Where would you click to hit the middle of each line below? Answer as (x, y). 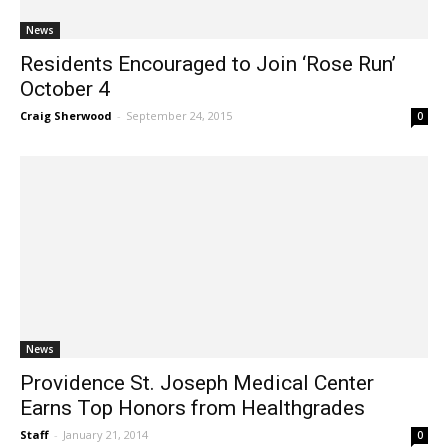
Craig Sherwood (66, 116)
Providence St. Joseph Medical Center (197, 382)
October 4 (65, 89)
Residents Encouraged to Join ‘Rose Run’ (208, 64)
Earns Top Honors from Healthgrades (192, 407)
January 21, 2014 (105, 434)
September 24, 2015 (179, 116)
